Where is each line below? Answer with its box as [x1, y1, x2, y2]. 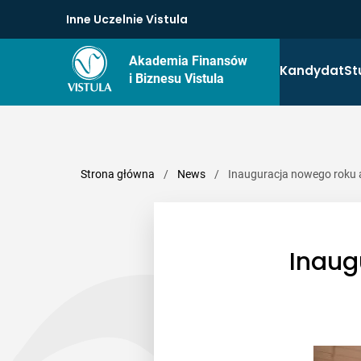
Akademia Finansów [128, 53, 247, 68]
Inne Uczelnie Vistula [66, 11, 188, 27]
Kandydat [279, 61, 344, 79]
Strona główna [81, 168, 155, 180]
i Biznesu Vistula [128, 71, 224, 86]
